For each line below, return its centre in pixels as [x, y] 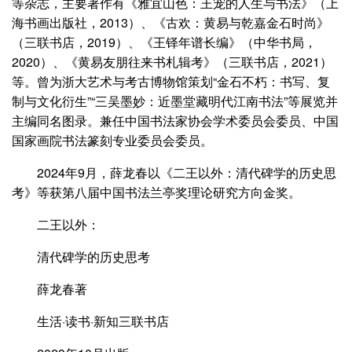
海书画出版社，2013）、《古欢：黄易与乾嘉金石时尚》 [170, 22]
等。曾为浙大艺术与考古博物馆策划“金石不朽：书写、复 [171, 81]
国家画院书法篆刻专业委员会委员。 [112, 140]
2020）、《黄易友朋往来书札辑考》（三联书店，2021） [172, 62]
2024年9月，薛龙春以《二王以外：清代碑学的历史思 [187, 172]
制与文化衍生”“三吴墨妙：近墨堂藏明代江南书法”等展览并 [175, 101]
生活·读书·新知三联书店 [103, 321]
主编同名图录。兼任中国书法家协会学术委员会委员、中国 [175, 121]
